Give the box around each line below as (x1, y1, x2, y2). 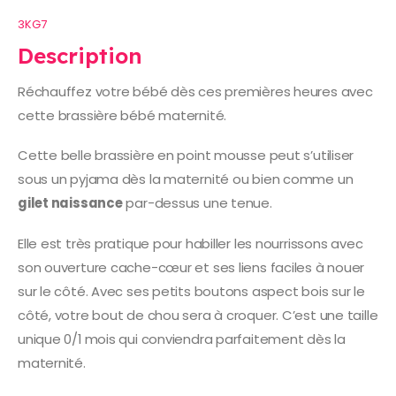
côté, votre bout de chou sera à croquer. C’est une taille (18, 305, 378, 324)
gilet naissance (18, 194, 123, 213)
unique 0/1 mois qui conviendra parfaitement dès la (18, 329, 346, 348)
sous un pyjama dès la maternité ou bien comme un (18, 170, 354, 189)
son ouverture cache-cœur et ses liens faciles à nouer (18, 257, 365, 277)
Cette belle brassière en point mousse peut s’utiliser (18, 146, 354, 165)
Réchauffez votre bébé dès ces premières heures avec (18, 81, 373, 101)
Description (18, 42, 142, 69)
